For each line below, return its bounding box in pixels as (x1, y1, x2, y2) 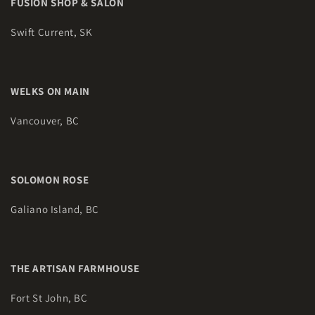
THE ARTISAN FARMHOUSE (11, 262, 143, 275)
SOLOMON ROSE (11, 173, 89, 186)
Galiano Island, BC (11, 202, 99, 216)
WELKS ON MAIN (11, 84, 93, 98)
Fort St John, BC (11, 291, 88, 304)
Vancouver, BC (11, 114, 79, 127)
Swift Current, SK (11, 25, 93, 39)
